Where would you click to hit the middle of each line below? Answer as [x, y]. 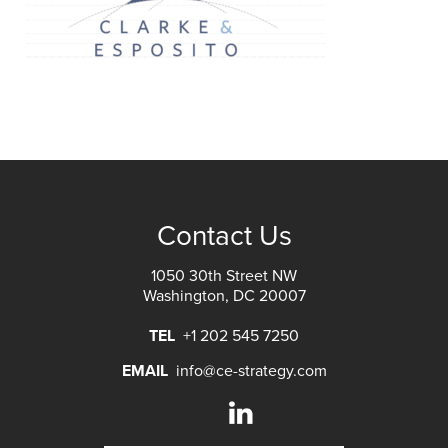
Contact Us [224, 236]
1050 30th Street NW [224, 276]
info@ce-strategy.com [251, 371]
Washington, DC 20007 [224, 296]
